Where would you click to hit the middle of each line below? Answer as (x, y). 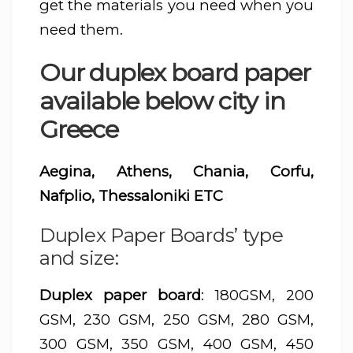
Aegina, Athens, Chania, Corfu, (176, 172)
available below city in (162, 100)
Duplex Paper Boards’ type (162, 236)
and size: (79, 258)
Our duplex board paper (175, 72)
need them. (81, 30)
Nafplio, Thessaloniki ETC (131, 196)
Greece (79, 129)
